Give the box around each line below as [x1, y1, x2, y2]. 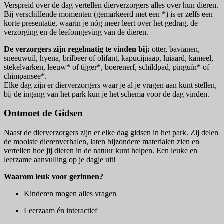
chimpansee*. [4, 71, 47, 80]
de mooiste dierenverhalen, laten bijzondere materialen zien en [4, 137, 199, 146]
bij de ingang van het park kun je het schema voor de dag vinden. [4, 89, 211, 98]
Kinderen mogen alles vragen [24, 189, 116, 198]
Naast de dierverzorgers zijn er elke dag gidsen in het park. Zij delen [4, 128, 218, 137]
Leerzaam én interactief [24, 206, 97, 215]
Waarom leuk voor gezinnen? [4, 172, 103, 181]
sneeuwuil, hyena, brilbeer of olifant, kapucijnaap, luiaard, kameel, [4, 53, 213, 62]
